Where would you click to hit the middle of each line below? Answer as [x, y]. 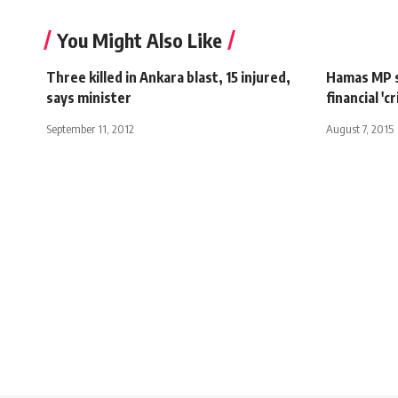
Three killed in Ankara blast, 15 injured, [168, 78]
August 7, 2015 [360, 129]
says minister [89, 98]
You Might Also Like [139, 40]
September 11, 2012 [90, 129]
